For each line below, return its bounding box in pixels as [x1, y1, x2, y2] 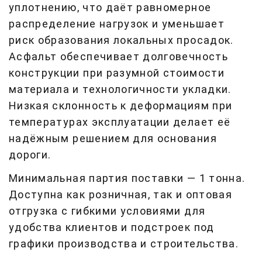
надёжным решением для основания [9, 132, 217, 144]
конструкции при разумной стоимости [9, 67, 225, 79]
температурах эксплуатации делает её [9, 116, 231, 128]
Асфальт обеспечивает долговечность [9, 50, 228, 63]
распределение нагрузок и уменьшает [9, 18, 225, 30]
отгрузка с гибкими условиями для [9, 205, 206, 217]
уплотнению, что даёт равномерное [9, 1, 212, 13]
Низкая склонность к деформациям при [9, 99, 233, 112]
